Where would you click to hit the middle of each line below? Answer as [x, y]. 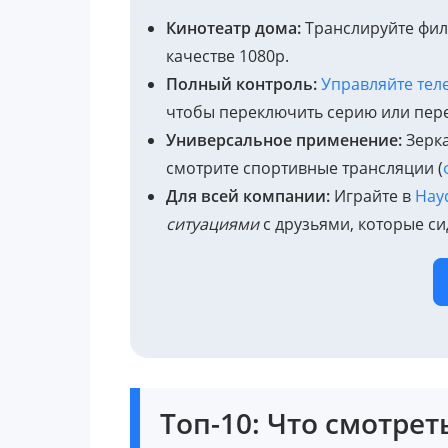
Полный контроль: [241, 83]
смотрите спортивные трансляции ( [304, 167]
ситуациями [212, 223]
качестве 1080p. [227, 55]
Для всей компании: [248, 195]
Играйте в [372, 195]
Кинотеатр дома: [233, 27]
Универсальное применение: [284, 139]
